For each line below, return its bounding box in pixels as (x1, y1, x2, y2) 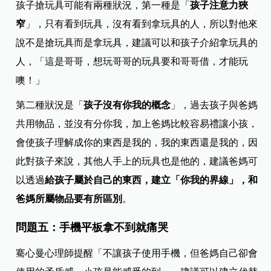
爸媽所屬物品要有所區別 (16, 194, 123, 204)
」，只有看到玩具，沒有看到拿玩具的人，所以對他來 (25, 19, 258, 30)
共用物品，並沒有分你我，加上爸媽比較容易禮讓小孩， (16, 119, 258, 129)
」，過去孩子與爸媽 (171, 100, 258, 111)
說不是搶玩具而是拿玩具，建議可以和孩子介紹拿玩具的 (16, 38, 258, 48)
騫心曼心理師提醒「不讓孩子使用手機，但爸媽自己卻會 (16, 248, 258, 259)
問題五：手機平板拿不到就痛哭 (16, 221, 169, 234)
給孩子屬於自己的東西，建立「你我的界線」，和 (45, 175, 258, 186)
